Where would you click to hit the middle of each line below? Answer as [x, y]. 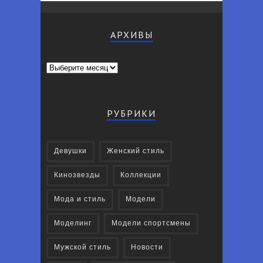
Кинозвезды [77, 176]
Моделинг [73, 224]
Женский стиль [136, 151]
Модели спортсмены [151, 224]
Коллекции [141, 176]
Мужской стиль [82, 248]
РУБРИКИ [131, 114]
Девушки [70, 151]
